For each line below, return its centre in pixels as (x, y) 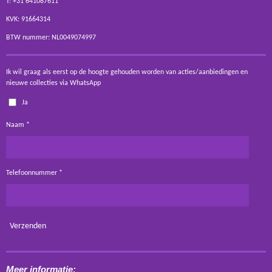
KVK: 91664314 (28, 19)
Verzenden (28, 226)
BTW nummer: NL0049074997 (52, 38)
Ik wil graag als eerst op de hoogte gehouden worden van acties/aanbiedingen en (127, 72)
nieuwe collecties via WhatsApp (53, 83)
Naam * (18, 125)
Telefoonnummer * (34, 173)
